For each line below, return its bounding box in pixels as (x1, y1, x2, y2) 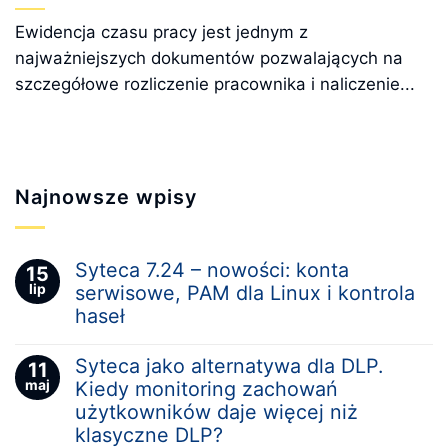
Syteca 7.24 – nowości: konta (75, 257, 349, 282)
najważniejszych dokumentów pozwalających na (15, 47, 403, 68)
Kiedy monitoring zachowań (75, 376, 338, 401)
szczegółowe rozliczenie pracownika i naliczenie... (15, 73, 415, 94)
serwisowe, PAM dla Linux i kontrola (75, 280, 415, 305)
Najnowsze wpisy (15, 184, 197, 209)
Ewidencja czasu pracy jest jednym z (15, 21, 308, 42)
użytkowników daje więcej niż (75, 399, 358, 424)
